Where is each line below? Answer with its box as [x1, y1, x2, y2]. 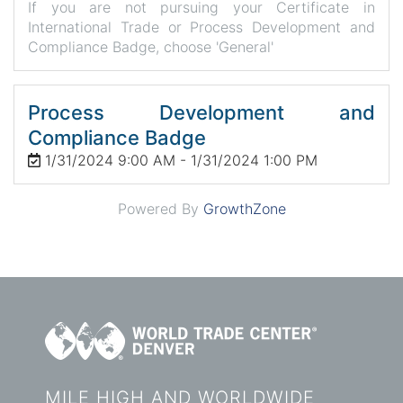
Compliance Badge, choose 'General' [28, 37, 273, 56]
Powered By [117, 199, 203, 218]
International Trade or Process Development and [28, 17, 375, 36]
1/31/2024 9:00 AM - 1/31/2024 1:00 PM [45, 150, 318, 169]
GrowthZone [202, 199, 286, 218]
